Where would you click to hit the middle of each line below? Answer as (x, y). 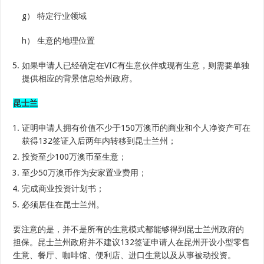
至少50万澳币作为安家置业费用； (85, 173)
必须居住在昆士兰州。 (63, 205)
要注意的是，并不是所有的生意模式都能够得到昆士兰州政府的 (129, 230)
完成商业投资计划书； (63, 189)
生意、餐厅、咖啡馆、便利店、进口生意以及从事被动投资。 (125, 255)
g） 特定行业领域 (55, 16)
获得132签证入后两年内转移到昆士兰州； (99, 141)
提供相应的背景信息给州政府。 (80, 79)
